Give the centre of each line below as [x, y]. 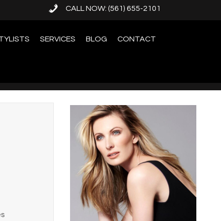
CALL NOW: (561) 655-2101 [113, 8]
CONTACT [137, 39]
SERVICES [58, 39]
